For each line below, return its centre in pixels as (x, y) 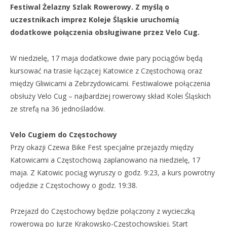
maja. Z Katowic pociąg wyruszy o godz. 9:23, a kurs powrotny (112, 173)
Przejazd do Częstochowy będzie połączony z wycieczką (103, 211)
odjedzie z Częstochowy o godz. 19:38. (74, 185)
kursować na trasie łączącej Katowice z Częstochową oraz (106, 71)
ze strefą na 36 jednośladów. (58, 109)
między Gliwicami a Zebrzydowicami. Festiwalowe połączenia (110, 83)
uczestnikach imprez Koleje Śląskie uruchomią (94, 20)
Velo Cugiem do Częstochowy (64, 135)
